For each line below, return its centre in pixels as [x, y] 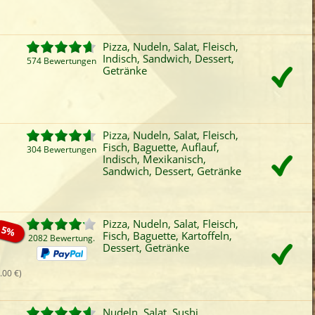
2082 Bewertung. [62, 238]
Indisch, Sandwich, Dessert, [168, 58]
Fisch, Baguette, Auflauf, [161, 147]
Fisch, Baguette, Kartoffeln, [167, 236]
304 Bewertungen [62, 149]
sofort [19, 55]
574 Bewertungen [62, 61]
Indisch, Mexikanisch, [154, 159]
